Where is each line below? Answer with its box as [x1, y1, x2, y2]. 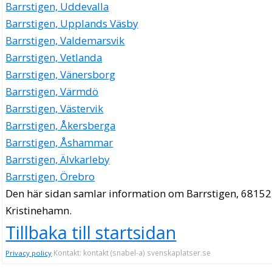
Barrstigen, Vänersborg [5, 67, 116, 81]
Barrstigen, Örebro [5, 169, 95, 183]
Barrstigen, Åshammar [5, 135, 114, 149]
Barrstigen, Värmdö [5, 84, 99, 98]
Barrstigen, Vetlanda [5, 50, 103, 64]
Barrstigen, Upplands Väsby [5, 16, 138, 30]
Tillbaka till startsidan [5, 220, 177, 244]
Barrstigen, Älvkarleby [5, 152, 110, 166]
